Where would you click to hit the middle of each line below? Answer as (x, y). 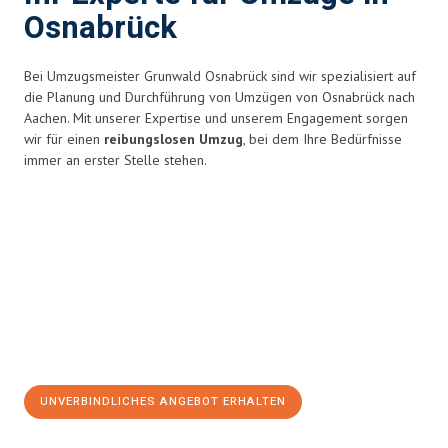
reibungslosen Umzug (173, 139)
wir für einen (64, 139)
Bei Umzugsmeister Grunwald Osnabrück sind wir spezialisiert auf (220, 76)
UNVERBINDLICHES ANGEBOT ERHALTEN (163, 401)
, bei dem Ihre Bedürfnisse (322, 139)
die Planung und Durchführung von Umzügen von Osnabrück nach (219, 97)
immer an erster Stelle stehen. (115, 160)
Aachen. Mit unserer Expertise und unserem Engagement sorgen (216, 118)
